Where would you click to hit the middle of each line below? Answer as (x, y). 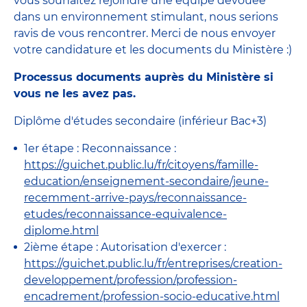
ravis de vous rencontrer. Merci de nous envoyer (145, 33)
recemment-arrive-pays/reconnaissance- (135, 197)
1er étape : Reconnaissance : (100, 148)
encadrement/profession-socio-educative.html (152, 296)
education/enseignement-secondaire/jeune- (146, 181)
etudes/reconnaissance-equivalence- (125, 214)
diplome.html (61, 230)
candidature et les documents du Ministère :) (167, 49)
